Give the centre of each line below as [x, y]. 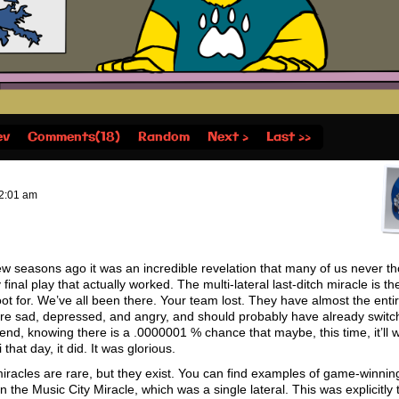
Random [163, 138]
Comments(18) [73, 138]
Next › [228, 138]
